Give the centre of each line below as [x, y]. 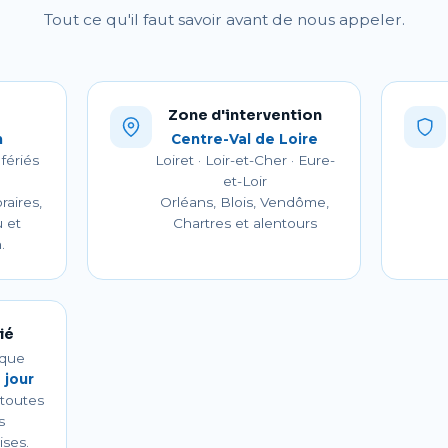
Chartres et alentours [244, 223]
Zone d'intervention [244, 115]
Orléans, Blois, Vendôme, [245, 202]
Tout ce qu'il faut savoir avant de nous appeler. [224, 19]
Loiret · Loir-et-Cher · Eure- [244, 160]
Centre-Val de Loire [245, 139]
